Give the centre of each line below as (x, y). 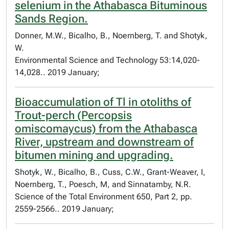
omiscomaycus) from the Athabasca (106, 129)
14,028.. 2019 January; (57, 72)
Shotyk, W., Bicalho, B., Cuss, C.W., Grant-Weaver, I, (110, 172)
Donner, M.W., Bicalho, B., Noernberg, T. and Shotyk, (111, 36)
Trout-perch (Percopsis (73, 115)
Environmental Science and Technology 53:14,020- (107, 60)
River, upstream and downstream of (104, 142)
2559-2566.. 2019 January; (64, 209)
